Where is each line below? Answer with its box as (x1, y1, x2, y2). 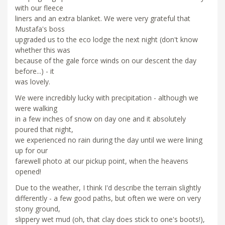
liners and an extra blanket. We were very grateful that (15, 13, 190, 23)
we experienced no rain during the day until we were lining (15, 135, 202, 145)
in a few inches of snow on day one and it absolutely (15, 114, 186, 124)
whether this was (15, 45, 70, 55)
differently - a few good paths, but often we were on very (15, 193, 201, 203)
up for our (15, 145, 48, 155)
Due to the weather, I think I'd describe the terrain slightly (15, 182, 201, 192)
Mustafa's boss (15, 24, 65, 34)
